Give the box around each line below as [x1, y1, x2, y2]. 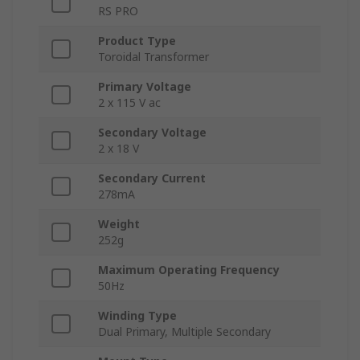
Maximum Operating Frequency [98, 262, 280, 278]
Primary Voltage [98, 79, 191, 95]
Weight [98, 216, 140, 232]
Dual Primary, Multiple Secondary [98, 324, 271, 340]
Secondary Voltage [98, 125, 207, 141]
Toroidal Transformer [98, 49, 209, 65]
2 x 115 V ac [98, 95, 161, 111]
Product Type [98, 33, 176, 49]
